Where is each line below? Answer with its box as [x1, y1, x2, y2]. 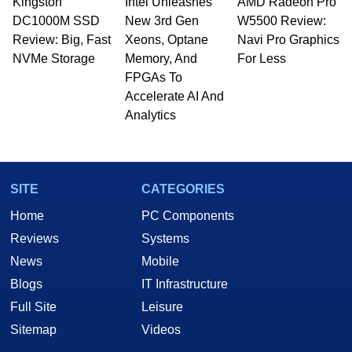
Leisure [141, 300, 183, 314]
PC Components [141, 209, 234, 223]
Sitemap [10, 323, 57, 337]
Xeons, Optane [124, 33, 208, 47]
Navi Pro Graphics [236, 33, 339, 47]
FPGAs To [124, 71, 182, 85]
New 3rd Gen [124, 14, 199, 28]
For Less [236, 52, 286, 66]
